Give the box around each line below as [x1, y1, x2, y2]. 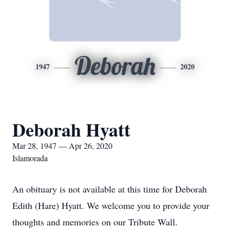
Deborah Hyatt [12, 116, 130, 143]
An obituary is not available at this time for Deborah [12, 183, 207, 195]
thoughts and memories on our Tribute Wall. [12, 216, 178, 228]
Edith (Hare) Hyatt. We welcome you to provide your [12, 199, 209, 212]
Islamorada [12, 152, 48, 163]
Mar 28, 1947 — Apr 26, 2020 [12, 140, 112, 151]
